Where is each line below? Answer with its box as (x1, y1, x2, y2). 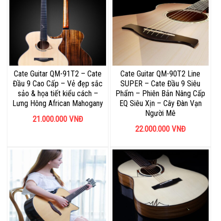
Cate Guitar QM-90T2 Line (120, 69, 201, 79)
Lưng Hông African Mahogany (12, 99, 104, 109)
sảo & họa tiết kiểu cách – (17, 89, 98, 99)
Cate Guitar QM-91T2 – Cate (14, 69, 102, 79)
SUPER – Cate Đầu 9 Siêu (120, 79, 201, 89)
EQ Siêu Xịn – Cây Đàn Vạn (119, 99, 202, 109)
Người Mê (145, 109, 176, 118)
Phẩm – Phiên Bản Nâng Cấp (115, 89, 206, 99)
